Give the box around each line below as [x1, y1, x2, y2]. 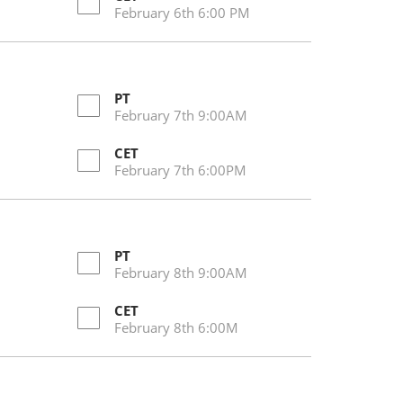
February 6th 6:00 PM [114, 4, 250, 22]
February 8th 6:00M [114, 318, 238, 336]
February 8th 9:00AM [114, 264, 247, 282]
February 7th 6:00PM [114, 161, 246, 179]
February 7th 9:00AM [114, 106, 247, 124]
